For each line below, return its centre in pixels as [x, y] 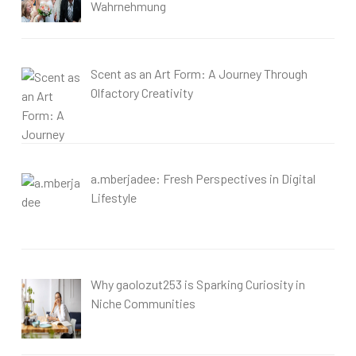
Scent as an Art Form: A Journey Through [199, 73]
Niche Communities [143, 304]
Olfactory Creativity [142, 92]
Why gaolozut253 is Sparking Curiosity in [198, 284]
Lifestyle [114, 198]
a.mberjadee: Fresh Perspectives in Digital [203, 179]
